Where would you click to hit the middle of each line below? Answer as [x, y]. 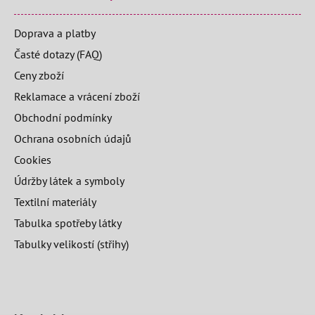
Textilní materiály [55, 202]
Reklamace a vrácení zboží [77, 96]
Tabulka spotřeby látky [68, 223]
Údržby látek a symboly [69, 181]
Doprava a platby [55, 33]
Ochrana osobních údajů [73, 139]
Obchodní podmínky [63, 117]
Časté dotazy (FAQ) [58, 54]
